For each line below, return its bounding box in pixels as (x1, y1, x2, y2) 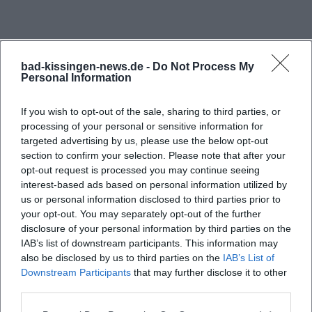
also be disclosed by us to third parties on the (21, 252, 223, 263)
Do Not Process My (153, 61, 254, 72)
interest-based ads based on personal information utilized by (21, 179, 287, 190)
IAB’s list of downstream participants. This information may (21, 237, 278, 249)
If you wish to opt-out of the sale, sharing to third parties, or (21, 106, 281, 117)
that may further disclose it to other (131, 267, 287, 278)
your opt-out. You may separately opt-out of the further (21, 208, 261, 219)
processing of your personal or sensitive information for (21, 120, 263, 132)
